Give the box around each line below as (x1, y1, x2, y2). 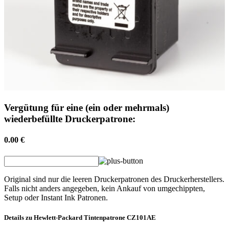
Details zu (4, 213, 34, 221)
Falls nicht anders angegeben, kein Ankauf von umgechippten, (4, 184, 205, 193)
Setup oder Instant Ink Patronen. (4, 193, 108, 202)
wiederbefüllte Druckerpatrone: (4, 113, 135, 125)
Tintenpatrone (84, 213, 125, 221)
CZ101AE (127, 213, 156, 221)
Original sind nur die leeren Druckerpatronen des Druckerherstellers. (4, 174, 224, 184)
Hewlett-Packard (34, 213, 82, 221)
